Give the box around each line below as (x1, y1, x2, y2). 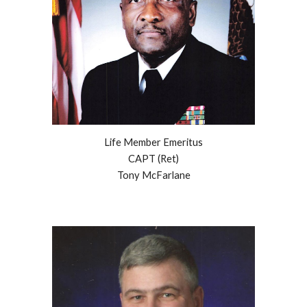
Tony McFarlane (116, 169, 191, 182)
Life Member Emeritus (104, 136, 203, 149)
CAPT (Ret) (128, 153, 179, 165)
